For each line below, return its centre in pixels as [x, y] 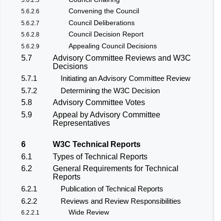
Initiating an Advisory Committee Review [126, 78]
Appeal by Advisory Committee [107, 114]
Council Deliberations [102, 23]
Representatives [81, 123]
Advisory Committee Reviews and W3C [122, 58]
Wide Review [89, 213]
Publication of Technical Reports [112, 189]
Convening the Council [104, 11]
